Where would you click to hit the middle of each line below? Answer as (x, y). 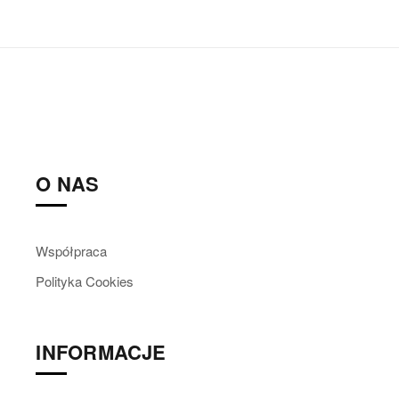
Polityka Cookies (85, 281)
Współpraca (72, 250)
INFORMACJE (101, 351)
